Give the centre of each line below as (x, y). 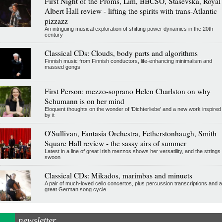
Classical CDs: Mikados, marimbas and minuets (118, 175)
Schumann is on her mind (84, 101)
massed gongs (62, 67)
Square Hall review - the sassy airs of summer (115, 143)
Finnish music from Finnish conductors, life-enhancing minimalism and (128, 61)
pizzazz (56, 21)
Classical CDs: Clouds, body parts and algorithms (121, 53)
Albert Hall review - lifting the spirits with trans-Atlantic (131, 11)
